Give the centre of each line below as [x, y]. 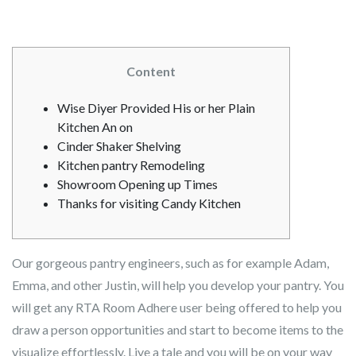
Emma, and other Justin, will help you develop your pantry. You [178, 285]
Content [151, 71]
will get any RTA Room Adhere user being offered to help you [177, 307]
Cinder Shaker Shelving [119, 146]
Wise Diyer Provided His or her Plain [156, 108]
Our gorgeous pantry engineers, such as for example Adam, [170, 263]
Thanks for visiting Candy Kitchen [149, 203]
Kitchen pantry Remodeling [131, 165]
